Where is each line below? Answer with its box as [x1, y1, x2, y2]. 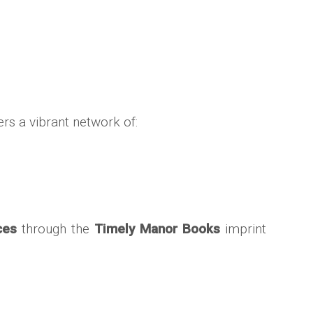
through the [17, 221, 95, 237]
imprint [219, 221, 266, 237]
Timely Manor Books [94, 221, 220, 237]
